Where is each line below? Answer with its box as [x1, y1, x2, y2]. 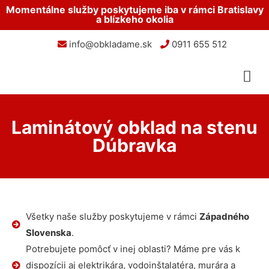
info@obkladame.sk [66, 38, 152, 50]
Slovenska [25, 227, 71, 238]
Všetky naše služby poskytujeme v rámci [25, 211, 199, 222]
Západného [199, 211, 249, 222]
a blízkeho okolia [95, 13, 174, 25]
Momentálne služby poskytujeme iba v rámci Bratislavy [5, 4, 264, 16]
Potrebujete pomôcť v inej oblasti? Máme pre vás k [25, 243, 240, 255]
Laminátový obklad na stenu [11, 116, 258, 138]
